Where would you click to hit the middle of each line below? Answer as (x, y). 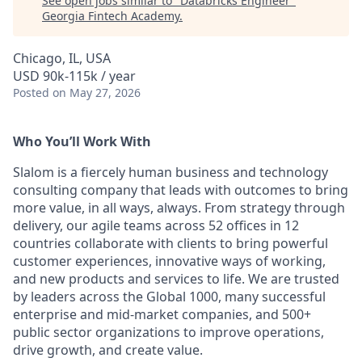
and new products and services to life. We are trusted (176, 279)
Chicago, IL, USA (62, 58)
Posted (31, 93)
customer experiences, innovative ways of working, (169, 261)
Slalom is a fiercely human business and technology (170, 172)
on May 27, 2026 (97, 93)
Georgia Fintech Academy (111, 16)
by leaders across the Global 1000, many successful (169, 297)
